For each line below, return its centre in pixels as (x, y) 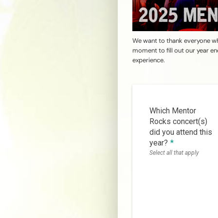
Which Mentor (173, 111)
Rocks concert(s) (178, 122)
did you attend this (181, 132)
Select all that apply (174, 153)
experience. (149, 60)
